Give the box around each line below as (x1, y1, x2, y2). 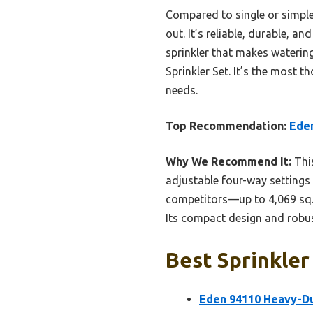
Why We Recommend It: (166, 154, 291, 168)
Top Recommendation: (166, 119, 286, 132)
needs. (166, 83, 198, 96)
